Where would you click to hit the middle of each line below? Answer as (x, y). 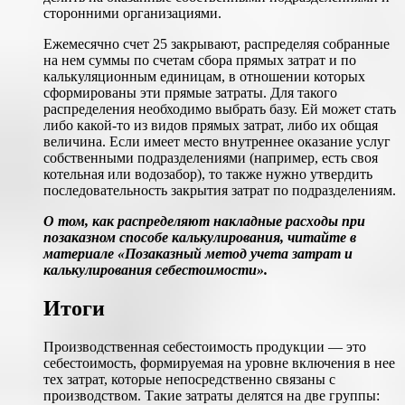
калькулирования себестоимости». (155, 270)
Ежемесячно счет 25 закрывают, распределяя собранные (217, 44)
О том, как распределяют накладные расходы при (204, 221)
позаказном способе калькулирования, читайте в (200, 238)
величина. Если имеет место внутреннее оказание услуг (217, 142)
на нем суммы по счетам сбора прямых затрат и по (200, 61)
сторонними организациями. (132, 14)
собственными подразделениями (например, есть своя (211, 158)
